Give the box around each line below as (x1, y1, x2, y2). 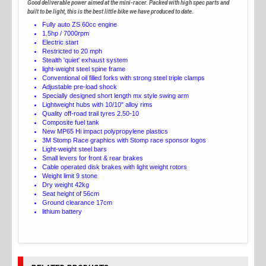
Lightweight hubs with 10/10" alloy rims (42, 101, 153, 109)
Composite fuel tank (42, 119, 99, 126)
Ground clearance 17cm (42, 199, 112, 207)
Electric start (42, 39, 78, 46)
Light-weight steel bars (42, 145, 107, 153)
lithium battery (42, 208, 82, 216)
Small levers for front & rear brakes (42, 154, 143, 162)
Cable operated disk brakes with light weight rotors (42, 163, 187, 171)
